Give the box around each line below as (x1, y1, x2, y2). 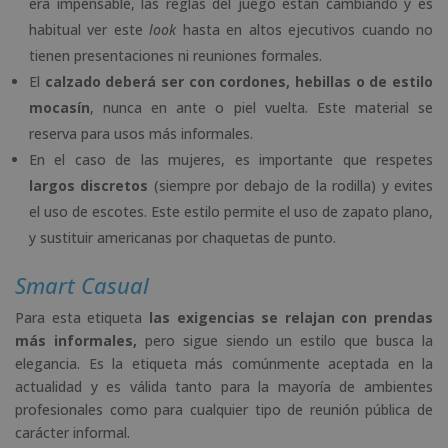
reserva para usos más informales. (29, 123, 253, 143)
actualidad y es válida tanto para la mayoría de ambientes (15, 376, 433, 396)
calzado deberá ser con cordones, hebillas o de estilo (44, 71, 434, 91)
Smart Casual (15, 269, 149, 300)
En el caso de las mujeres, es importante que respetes (29, 149, 433, 169)
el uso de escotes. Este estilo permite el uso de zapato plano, (29, 201, 433, 221)
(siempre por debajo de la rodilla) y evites (148, 175, 434, 195)
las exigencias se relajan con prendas (148, 307, 433, 327)
